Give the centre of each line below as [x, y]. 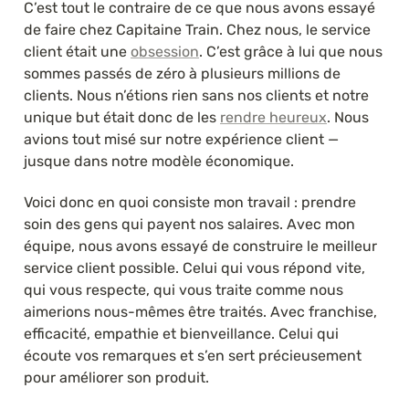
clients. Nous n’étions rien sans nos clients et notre [196, 95]
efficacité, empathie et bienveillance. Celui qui [181, 333]
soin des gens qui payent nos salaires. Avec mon [189, 224]
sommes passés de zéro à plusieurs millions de [182, 73]
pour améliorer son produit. [116, 377]
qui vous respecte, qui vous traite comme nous [184, 289]
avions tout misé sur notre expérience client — [181, 139]
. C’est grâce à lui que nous [291, 51]
